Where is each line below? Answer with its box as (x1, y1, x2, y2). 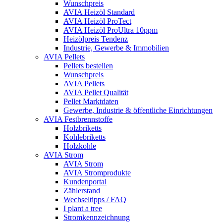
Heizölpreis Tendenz (63, 35, 128, 43)
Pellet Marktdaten (63, 97, 118, 106)
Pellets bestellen (63, 61, 113, 70)
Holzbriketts (63, 124, 102, 132)
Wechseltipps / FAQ (63, 195, 126, 204)
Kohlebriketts (63, 133, 106, 141)
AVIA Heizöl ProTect (63, 17, 131, 25)
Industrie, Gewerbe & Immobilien (63, 44, 169, 52)
